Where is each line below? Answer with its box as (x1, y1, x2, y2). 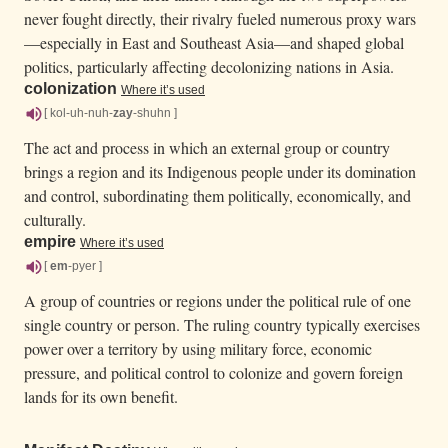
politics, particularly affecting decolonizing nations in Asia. (24, 55, 394, 77)
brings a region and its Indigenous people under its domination (24, 160, 416, 182)
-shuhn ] (133, 106, 177, 121)
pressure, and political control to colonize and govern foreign (24, 361, 403, 383)
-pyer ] (68, 259, 102, 274)
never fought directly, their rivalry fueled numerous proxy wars (24, 7, 416, 29)
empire (24, 232, 76, 250)
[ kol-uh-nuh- (44, 106, 113, 121)
